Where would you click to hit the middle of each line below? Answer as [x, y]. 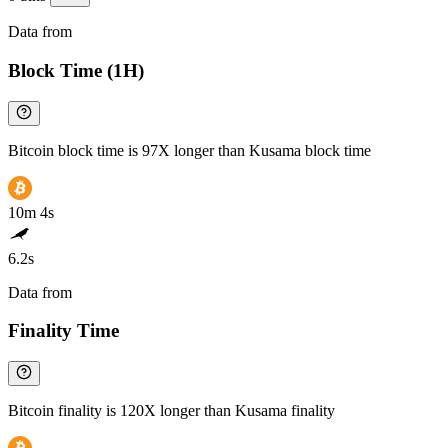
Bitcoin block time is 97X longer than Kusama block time [189, 150]
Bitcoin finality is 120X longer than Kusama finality [171, 411]
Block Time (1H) [76, 71]
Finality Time [63, 331]
